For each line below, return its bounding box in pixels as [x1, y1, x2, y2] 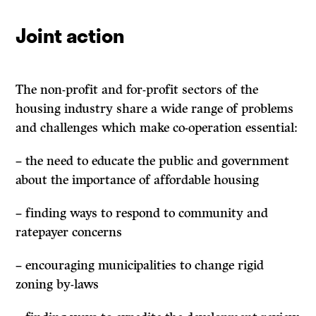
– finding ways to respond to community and [16, 205, 269, 221]
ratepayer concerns [16, 224, 123, 241]
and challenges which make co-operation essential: [16, 120, 298, 136]
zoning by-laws [16, 276, 99, 293]
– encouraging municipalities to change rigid [16, 257, 265, 274]
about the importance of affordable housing [16, 172, 260, 188]
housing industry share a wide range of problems [16, 101, 294, 117]
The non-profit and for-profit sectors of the [16, 82, 259, 98]
